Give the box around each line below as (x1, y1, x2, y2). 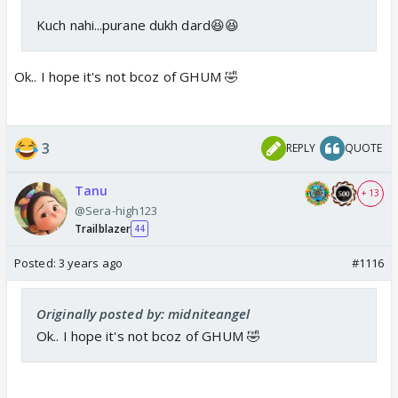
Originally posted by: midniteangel (36, 304, 251, 322)
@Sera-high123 (75, 202, 158, 219)
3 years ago (58, 254, 123, 271)
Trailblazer (75, 220, 131, 236)
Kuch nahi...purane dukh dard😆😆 (36, 15, 239, 34)
